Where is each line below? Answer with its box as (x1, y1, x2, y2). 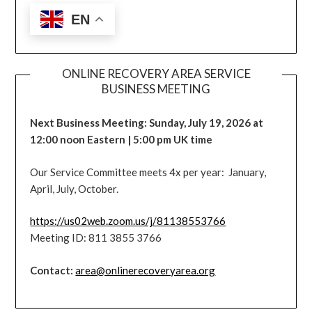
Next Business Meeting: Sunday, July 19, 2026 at (30, 116, 264, 130)
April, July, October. (30, 182, 119, 195)
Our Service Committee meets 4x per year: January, (30, 165, 267, 178)
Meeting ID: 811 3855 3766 (30, 231, 162, 244)
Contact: (30, 263, 74, 276)
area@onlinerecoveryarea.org (75, 263, 216, 276)
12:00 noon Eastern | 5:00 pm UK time (30, 133, 213, 146)
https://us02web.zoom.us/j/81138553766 (30, 214, 226, 228)
